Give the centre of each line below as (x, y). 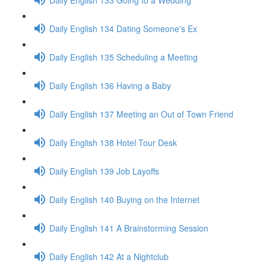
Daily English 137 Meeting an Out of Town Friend (141, 114)
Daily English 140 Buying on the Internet (124, 199)
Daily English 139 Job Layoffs (104, 171)
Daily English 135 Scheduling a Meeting (123, 57)
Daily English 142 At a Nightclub (109, 256)
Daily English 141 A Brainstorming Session (129, 228)
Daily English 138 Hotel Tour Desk (113, 142)
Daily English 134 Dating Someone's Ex (123, 28)
